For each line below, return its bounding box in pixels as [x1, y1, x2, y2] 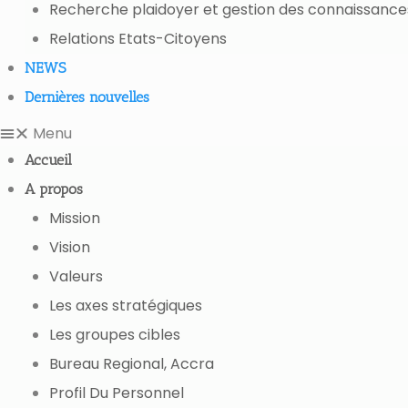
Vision [49, 237, 91, 258]
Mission [49, 208, 101, 229]
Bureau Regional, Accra [49, 353, 215, 374]
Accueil [25, 151, 73, 168]
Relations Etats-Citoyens [49, 28, 228, 49]
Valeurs [49, 266, 104, 287]
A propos [25, 180, 84, 198]
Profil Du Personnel [49, 382, 185, 403]
